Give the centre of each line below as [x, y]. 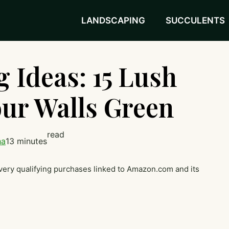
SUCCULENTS [196, 20]
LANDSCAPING [113, 20]
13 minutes [26, 141]
